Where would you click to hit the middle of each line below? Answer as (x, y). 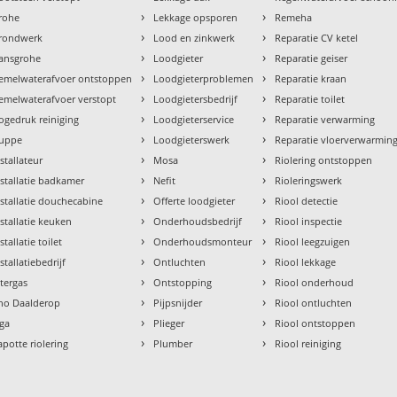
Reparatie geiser (311, 58)
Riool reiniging (308, 343)
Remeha (294, 17)
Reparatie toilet (310, 98)
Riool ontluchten (314, 302)
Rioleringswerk (309, 180)
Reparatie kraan (311, 78)
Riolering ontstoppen (324, 160)
